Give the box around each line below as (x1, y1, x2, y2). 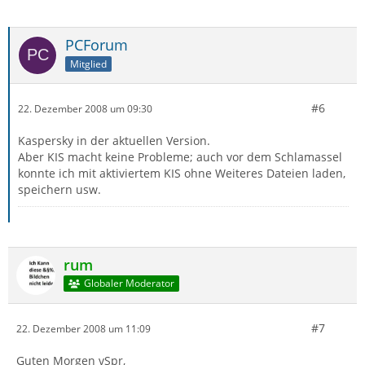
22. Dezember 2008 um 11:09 (16, 321, 151, 336)
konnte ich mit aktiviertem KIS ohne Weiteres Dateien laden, (18, 165, 345, 181)
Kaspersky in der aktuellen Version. (18, 133, 210, 148)
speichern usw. (18, 182, 101, 197)
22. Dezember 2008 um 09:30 (18, 101, 152, 116)
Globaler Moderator (83, 276, 174, 291)
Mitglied (70, 56, 107, 71)
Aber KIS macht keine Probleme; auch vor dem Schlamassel (18, 149, 342, 165)
